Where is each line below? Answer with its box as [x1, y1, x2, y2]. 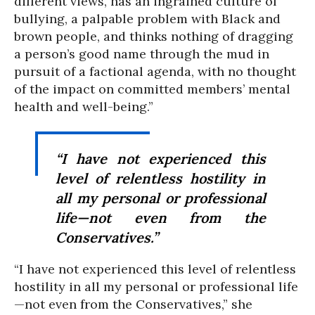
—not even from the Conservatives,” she [14, 296, 252, 312]
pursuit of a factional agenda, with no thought [14, 63, 296, 79]
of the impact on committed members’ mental [14, 81, 290, 97]
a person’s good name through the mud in [14, 46, 269, 62]
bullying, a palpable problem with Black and [14, 11, 281, 27]
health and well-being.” [14, 98, 153, 115]
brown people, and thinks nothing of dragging [14, 28, 293, 44]
